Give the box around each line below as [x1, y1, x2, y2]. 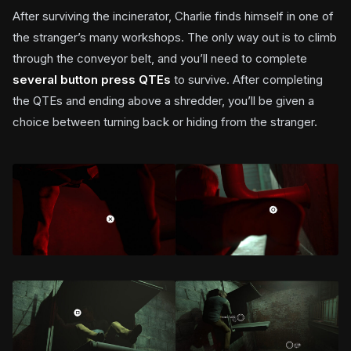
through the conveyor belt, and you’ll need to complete [13, 51, 307, 67]
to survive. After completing [171, 72, 323, 88]
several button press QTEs [13, 72, 171, 88]
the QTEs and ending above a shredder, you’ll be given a [13, 93, 314, 109]
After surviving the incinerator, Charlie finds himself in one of [13, 9, 334, 24]
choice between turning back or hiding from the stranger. [13, 114, 317, 130]
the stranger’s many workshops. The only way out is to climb [13, 30, 337, 45]
